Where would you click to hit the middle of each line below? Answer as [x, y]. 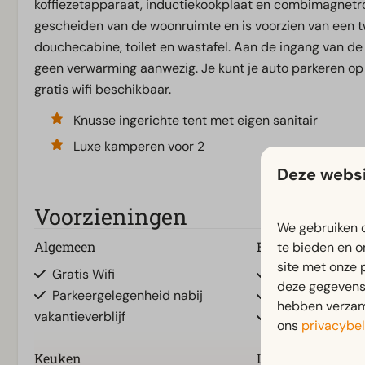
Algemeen [65, 246]
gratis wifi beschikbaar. [103, 89]
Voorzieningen [111, 216]
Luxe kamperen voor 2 [139, 146]
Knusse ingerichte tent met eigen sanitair [196, 120]
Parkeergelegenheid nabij [128, 295]
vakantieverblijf [80, 316]
